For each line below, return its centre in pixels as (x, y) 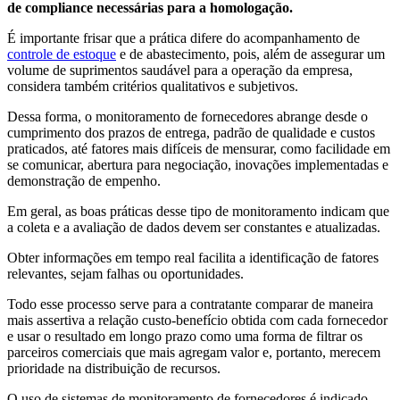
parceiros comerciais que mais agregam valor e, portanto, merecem (194, 353)
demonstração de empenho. (84, 181)
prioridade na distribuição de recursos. (114, 369)
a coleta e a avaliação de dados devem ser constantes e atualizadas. (194, 228)
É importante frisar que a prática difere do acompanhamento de (183, 38)
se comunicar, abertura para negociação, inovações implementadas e (198, 165)
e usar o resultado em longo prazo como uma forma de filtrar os (185, 337)
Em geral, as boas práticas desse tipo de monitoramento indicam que (198, 212)
